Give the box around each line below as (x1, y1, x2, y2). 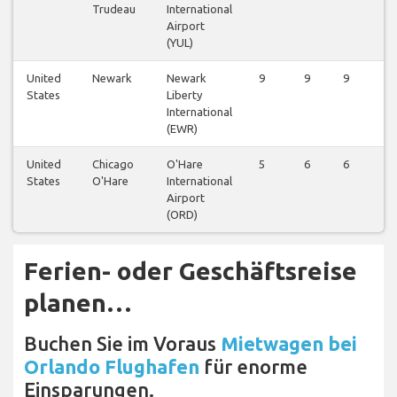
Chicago (92, 157, 134, 170)
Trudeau (92, 2, 136, 15)
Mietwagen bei (221, 331, 357, 354)
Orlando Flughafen (24, 354, 199, 378)
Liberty (167, 88, 202, 101)
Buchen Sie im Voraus (24, 331, 221, 354)
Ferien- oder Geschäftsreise (24, 256, 357, 284)
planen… (24, 288, 132, 316)
